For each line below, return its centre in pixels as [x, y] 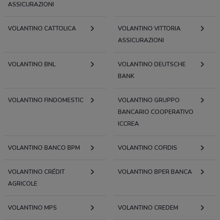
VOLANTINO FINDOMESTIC [46, 100]
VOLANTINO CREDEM [148, 207]
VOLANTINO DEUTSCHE [152, 64]
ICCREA [128, 124]
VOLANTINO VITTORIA [149, 28]
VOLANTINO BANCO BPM [44, 148]
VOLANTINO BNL [32, 64]
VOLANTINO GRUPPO [149, 100]
